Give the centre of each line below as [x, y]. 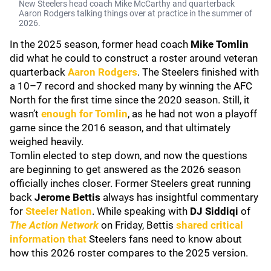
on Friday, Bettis [137, 225]
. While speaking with [141, 211]
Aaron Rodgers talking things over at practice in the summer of [135, 13]
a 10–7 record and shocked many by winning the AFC [131, 86]
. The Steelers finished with [198, 72]
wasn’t [25, 114]
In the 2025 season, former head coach [100, 44]
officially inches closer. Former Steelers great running [130, 183]
